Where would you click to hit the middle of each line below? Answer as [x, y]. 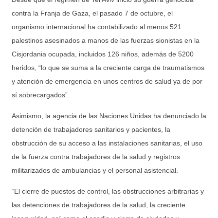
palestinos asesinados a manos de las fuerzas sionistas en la [106, 40]
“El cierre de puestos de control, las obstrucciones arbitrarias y [108, 191]
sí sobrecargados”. [41, 95]
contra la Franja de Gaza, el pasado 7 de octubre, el [92, 13]
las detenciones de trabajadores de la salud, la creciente [99, 205]
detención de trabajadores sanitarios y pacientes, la [91, 129]
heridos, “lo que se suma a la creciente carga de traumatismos [108, 67]
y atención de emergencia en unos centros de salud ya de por [107, 81]
